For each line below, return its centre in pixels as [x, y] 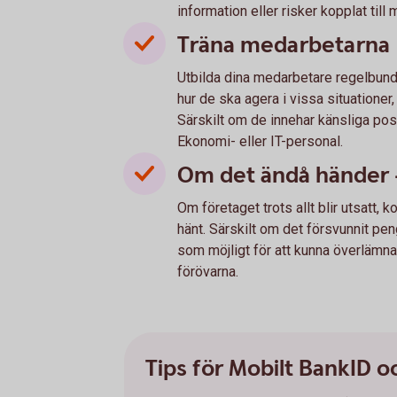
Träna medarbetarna [284, 45]
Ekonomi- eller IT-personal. [260, 141]
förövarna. [208, 271]
